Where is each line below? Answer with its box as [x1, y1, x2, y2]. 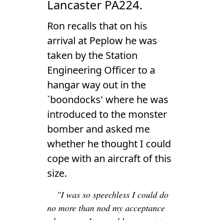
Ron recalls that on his [47, 19, 147, 33]
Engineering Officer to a [47, 63, 155, 77]
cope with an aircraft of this [47, 152, 171, 165]
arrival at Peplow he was [47, 34, 157, 48]
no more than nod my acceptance [47, 202, 165, 214]
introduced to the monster [47, 108, 167, 121]
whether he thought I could [47, 137, 171, 151]
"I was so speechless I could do [57, 189, 168, 201]
